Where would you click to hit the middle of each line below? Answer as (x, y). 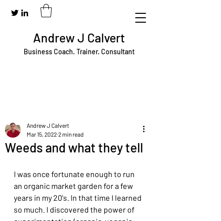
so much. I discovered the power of (75, 209)
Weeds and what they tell (74, 147)
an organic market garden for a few (74, 186)
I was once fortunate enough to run (75, 174)
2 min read (71, 134)
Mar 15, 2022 (42, 134)
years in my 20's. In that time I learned (78, 198)
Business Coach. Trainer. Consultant (79, 52)
